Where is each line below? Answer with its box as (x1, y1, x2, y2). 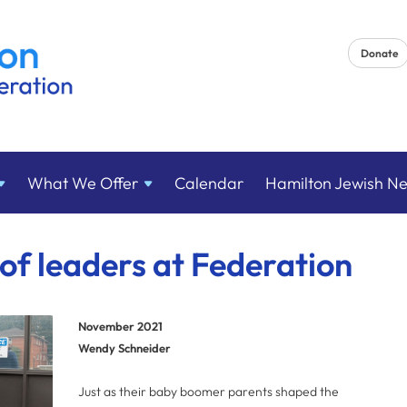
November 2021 (78, 319, 163, 333)
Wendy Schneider (78, 341, 171, 355)
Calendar (174, 173, 243, 194)
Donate (361, 46, 398, 61)
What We (26, 173, 100, 194)
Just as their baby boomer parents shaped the (78, 383, 339, 400)
